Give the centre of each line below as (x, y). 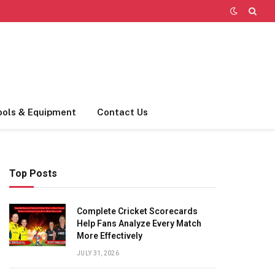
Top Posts (33, 173)
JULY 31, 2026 (98, 253)
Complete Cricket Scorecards (137, 211)
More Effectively (110, 236)
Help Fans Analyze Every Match (139, 223)
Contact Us (122, 112)
